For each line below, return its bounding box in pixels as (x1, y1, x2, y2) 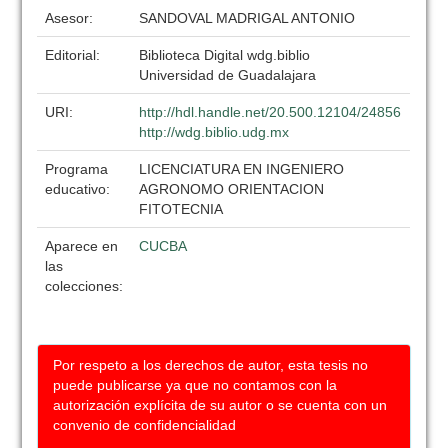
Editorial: (45, 47, 105, 63)
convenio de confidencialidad (53, 417, 237, 433)
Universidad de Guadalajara (139, 67, 317, 83)
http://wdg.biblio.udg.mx (139, 124, 290, 140)
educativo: (45, 181, 115, 197)
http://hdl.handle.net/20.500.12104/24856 (139, 104, 402, 120)
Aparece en (45, 238, 119, 254)
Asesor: (45, 10, 98, 26)
